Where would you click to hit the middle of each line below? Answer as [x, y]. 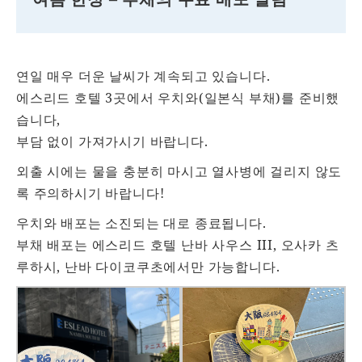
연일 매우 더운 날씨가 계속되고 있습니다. [143, 76]
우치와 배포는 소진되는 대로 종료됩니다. [141, 223]
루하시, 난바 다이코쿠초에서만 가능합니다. [148, 267]
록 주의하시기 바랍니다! [90, 194]
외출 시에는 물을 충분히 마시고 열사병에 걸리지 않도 [179, 172]
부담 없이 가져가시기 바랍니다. [112, 142]
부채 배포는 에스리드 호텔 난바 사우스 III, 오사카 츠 [178, 245]
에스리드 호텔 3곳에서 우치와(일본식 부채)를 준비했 [178, 98]
